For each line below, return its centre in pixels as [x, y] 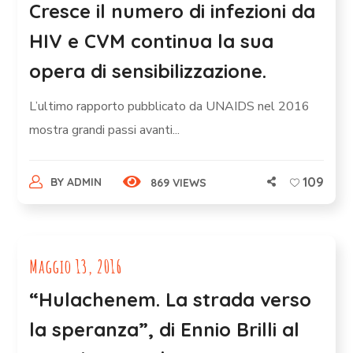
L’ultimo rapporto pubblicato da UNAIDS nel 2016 [170, 106]
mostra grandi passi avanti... [105, 130]
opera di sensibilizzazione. [148, 71]
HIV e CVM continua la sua [152, 41]
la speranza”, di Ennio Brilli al [165, 329]
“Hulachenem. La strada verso [171, 299]
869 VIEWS [178, 183]
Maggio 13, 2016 [76, 266]
